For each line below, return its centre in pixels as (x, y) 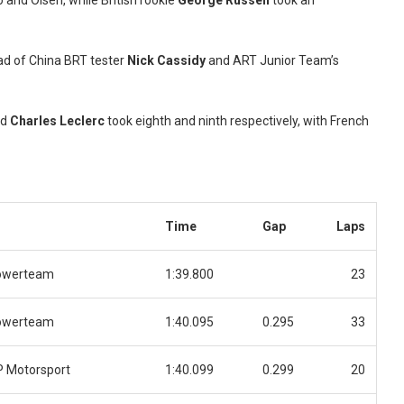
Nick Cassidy (166, 61)
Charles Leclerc (57, 121)
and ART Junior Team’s (272, 61)
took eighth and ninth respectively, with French (237, 121)
